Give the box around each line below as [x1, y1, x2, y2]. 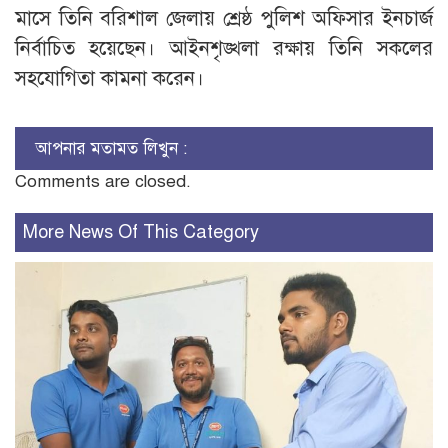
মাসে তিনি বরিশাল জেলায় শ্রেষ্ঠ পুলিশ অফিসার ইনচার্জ [15, 5, 433, 31]
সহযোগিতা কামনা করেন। [15, 65, 204, 91]
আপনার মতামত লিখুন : [35, 137, 187, 159]
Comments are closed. [15, 170, 191, 192]
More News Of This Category [23, 220, 259, 243]
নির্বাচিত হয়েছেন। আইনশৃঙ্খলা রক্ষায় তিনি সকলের [15, 35, 433, 61]
